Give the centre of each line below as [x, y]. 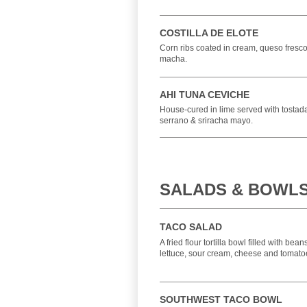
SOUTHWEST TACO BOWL [221, 299]
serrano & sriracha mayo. [206, 121]
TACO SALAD [191, 227]
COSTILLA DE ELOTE [209, 33]
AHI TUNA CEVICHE [205, 95]
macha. [173, 59]
